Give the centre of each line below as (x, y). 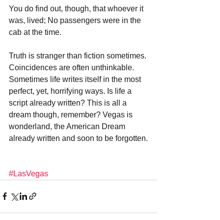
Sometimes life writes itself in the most (76, 79)
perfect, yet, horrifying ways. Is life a (71, 91)
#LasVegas (28, 173)
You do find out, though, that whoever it (77, 8)
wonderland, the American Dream (68, 126)
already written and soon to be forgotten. (78, 138)
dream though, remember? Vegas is (72, 114)
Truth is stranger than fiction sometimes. (79, 55)
